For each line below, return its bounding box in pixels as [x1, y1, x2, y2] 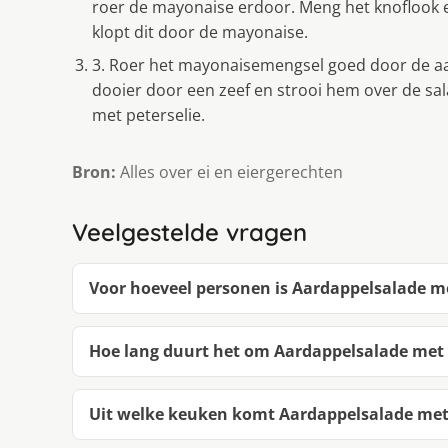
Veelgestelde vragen [72, 216, 307, 247]
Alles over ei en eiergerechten [116, 160, 343, 183]
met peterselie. [92, 103, 205, 126]
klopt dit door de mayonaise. [92, 20, 308, 43]
